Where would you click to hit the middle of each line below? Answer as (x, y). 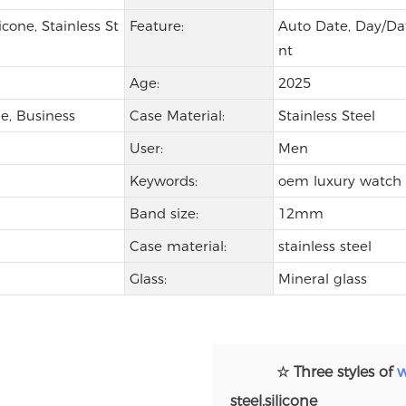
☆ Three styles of (330, 372)
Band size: (164, 214)
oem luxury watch (339, 181)
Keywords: (163, 181)
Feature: (156, 26)
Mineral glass (322, 279)
